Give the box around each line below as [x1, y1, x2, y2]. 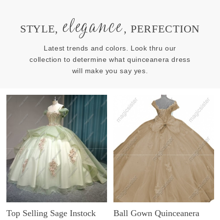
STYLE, [20, 23, 62, 35]
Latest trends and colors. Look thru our [44, 44, 176, 52]
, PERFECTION [124, 23, 200, 35]
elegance [63, 17, 123, 37]
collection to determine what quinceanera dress [29, 55, 191, 63]
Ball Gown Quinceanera [113, 208, 200, 218]
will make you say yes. [72, 66, 148, 75]
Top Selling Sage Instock [6, 208, 96, 218]
